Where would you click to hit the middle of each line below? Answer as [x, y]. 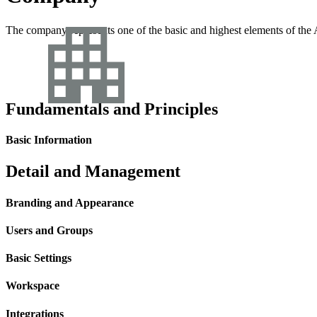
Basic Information [49, 140]
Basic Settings [39, 258]
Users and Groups [49, 230]
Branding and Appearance [70, 202]
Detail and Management [93, 172]
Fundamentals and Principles [112, 109]
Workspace [33, 286]
